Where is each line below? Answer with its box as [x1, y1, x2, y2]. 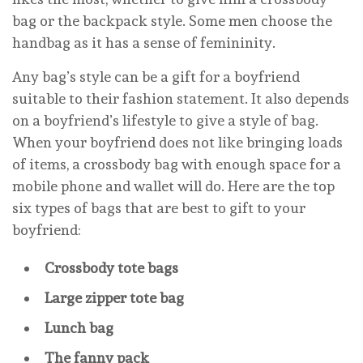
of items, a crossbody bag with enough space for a [12, 156, 341, 173]
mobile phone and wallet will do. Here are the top [12, 177, 335, 195]
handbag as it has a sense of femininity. [12, 34, 275, 52]
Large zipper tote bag [45, 289, 184, 307]
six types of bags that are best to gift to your [12, 199, 305, 217]
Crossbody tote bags [45, 259, 178, 277]
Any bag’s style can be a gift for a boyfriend [12, 68, 300, 86]
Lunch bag [45, 319, 113, 337]
